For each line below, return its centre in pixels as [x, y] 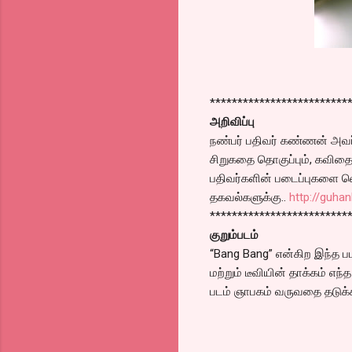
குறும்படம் [234, 235]
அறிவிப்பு [232, 121]
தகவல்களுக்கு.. [249, 197]
